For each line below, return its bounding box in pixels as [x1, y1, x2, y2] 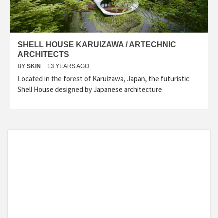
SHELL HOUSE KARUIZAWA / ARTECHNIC [18, 40, 176, 49]
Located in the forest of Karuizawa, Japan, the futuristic [18, 74, 189, 83]
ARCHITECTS [18, 50, 69, 58]
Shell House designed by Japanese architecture [18, 85, 162, 94]
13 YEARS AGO [47, 63, 89, 70]
